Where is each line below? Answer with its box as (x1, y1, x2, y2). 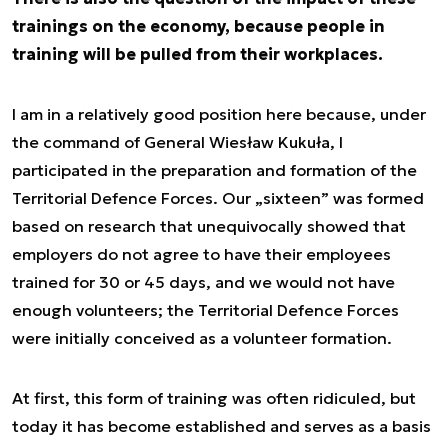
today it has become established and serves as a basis (12, 416, 431, 436)
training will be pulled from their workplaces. (12, 44, 383, 64)
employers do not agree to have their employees (12, 244, 391, 264)
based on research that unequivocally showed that (12, 216, 406, 236)
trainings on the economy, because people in (12, 16, 385, 36)
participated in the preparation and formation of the (12, 160, 417, 180)
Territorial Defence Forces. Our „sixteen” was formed (12, 188, 424, 208)
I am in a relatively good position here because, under (12, 104, 426, 124)
